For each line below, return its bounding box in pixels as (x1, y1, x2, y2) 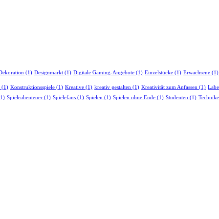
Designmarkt (34, 70, 63, 76)
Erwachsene (183, 70, 210, 76)
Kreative (65, 85, 84, 90)
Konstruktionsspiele (10, 85, 55, 90)
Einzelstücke (145, 70, 173, 76)
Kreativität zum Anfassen (141, 85, 197, 90)
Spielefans (53, 95, 76, 101)
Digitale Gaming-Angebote (73, 70, 134, 76)
